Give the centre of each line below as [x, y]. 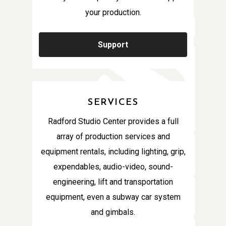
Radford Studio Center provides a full [113, 121]
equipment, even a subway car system [113, 197]
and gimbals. [113, 212]
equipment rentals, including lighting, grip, [113, 151]
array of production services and [113, 136]
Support [113, 44]
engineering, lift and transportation [113, 182]
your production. [113, 12]
